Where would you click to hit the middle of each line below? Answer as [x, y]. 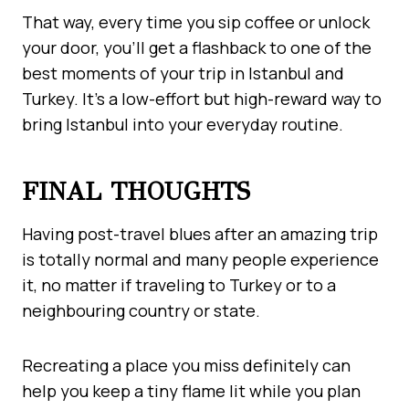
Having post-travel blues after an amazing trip [200, 233]
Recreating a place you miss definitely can [186, 365]
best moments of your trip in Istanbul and [183, 73]
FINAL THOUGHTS [136, 191]
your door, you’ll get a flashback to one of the [197, 47]
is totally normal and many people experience [200, 259]
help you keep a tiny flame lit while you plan [191, 390]
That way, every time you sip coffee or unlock [196, 21]
